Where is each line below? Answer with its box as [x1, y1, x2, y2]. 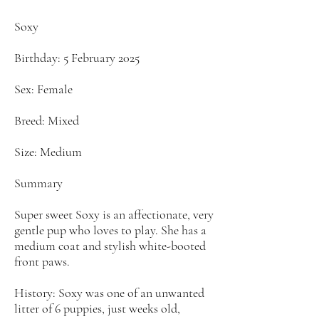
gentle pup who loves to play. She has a [14, 222, 206, 238]
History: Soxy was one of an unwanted [14, 285, 204, 300]
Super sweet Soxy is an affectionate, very [14, 206, 214, 222]
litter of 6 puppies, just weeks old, [14, 300, 180, 316]
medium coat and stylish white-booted [14, 238, 206, 253]
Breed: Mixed [14, 113, 79, 128]
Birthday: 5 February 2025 [14, 50, 140, 66]
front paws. [14, 253, 70, 269]
